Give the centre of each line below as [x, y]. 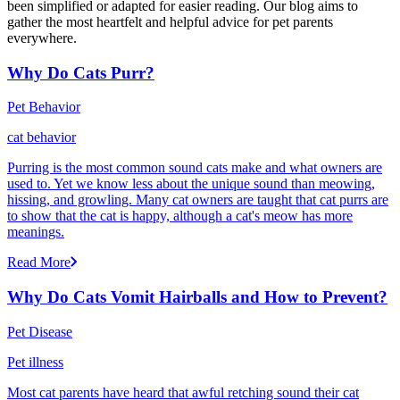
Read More [39, 262]
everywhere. [42, 38]
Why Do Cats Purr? [81, 72]
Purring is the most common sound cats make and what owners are [195, 168]
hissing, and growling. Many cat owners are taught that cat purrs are [198, 200]
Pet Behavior [44, 107]
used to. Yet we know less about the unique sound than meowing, [191, 184]
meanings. [36, 232]
